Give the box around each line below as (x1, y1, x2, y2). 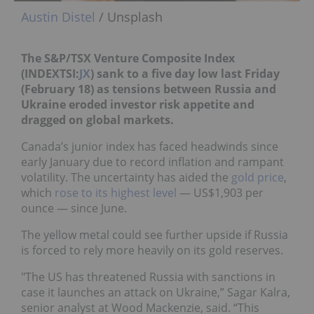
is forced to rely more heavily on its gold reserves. (21, 242, 283, 258)
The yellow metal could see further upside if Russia (21, 226, 288, 243)
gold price (231, 169, 284, 185)
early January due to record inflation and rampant (21, 153, 284, 170)
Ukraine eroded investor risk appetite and (21, 96, 254, 112)
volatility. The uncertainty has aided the (21, 169, 231, 185)
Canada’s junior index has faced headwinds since (21, 138, 278, 154)
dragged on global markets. (21, 111, 174, 128)
